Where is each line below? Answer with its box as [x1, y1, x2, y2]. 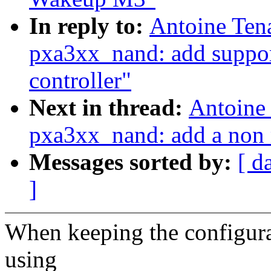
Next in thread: [29, 94, 189, 121]
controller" [29, 67, 131, 94]
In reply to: [29, 13, 149, 39]
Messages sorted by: [29, 149, 238, 175]
